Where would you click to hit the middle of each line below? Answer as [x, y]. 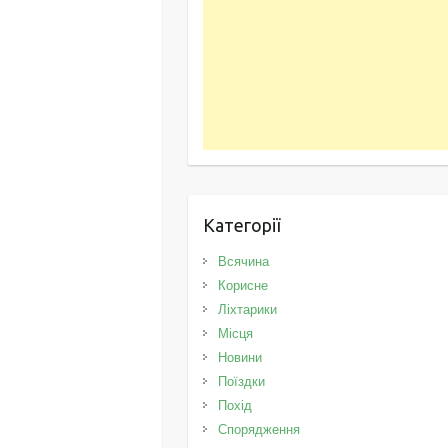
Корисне [243, 285]
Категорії [242, 225]
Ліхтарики [248, 309]
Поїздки [242, 381]
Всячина [244, 261]
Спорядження [259, 429]
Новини [240, 357]
